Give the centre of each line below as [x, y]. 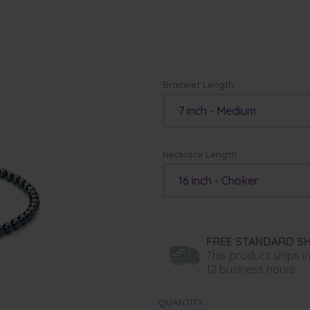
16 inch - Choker [219, 181]
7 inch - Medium [218, 111]
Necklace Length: [201, 154]
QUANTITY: [182, 302]
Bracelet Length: [200, 84]
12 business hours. [252, 269]
